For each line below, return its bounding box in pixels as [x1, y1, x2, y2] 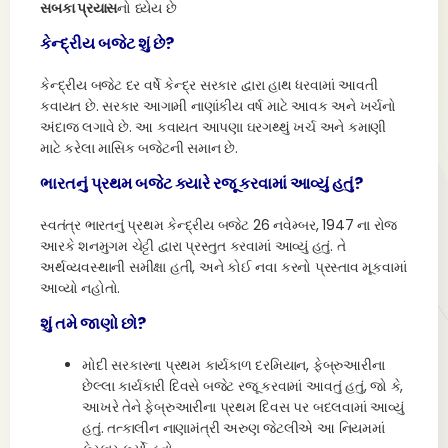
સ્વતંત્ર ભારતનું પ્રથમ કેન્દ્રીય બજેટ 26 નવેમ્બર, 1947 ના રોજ [40, 215, 398, 235]
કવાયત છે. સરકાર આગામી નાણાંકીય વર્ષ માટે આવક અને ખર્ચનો [40, 96, 396, 116]
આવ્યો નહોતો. [40, 278, 121, 298]
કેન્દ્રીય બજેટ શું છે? [40, 32, 174, 55]
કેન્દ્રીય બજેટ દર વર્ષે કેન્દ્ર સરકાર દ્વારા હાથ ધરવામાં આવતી [40, 75, 378, 95]
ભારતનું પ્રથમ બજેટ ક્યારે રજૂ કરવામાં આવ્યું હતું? [40, 172, 363, 195]
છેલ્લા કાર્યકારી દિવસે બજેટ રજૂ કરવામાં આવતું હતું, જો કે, [82, 376, 404, 396]
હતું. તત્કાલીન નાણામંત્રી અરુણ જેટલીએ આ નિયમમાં [82, 418, 385, 438]
